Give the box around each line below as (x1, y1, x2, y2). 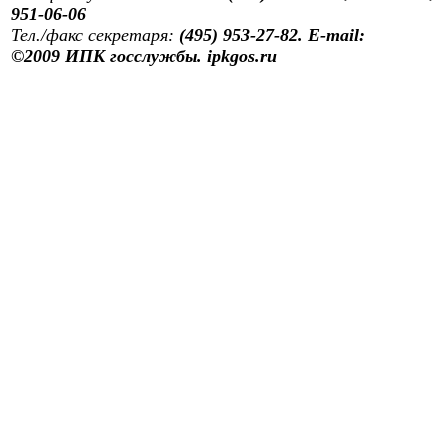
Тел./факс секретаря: (11, 24, 179, 45)
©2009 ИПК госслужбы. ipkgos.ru (11, 45, 277, 66)
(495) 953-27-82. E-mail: (179, 24, 365, 45)
